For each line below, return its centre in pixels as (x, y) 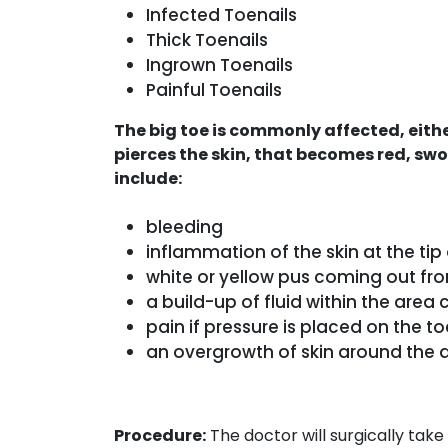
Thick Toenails (207, 39)
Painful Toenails (214, 89)
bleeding (184, 226)
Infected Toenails (221, 14)
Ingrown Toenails (219, 64)
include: (148, 178)
